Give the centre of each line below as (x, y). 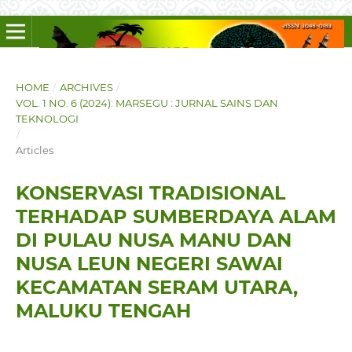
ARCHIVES (86, 87)
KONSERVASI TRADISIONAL (150, 192)
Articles (34, 150)
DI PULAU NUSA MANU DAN (153, 240)
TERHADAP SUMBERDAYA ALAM (176, 216)
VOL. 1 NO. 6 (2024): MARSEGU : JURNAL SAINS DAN (147, 103)
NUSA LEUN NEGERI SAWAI (149, 263)
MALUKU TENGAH (103, 310)
